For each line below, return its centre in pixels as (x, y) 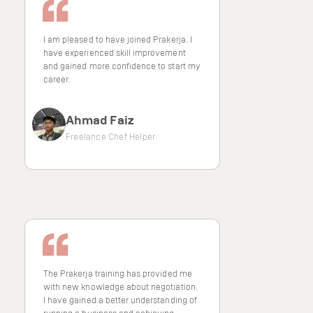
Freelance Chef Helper (111, 136)
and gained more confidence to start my (122, 66)
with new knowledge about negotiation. (121, 286)
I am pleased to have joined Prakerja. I (118, 39)
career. (57, 79)
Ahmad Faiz (100, 119)
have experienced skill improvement (115, 52)
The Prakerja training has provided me (118, 273)
